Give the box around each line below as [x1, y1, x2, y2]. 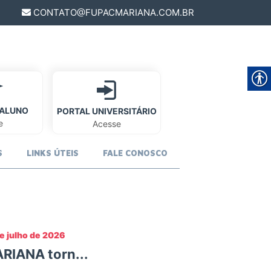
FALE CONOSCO [102, 148, 168, 158]
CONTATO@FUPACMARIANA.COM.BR [31, 7, 194, 18]
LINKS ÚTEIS [26, 148, 79, 158]
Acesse [92, 119, 121, 129]
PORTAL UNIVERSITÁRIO [56, 106, 157, 116]
